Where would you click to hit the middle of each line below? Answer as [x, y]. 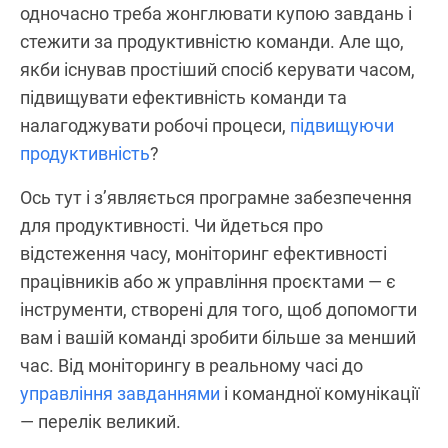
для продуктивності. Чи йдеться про [171, 225]
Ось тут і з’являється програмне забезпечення [216, 197]
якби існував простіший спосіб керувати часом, [217, 69]
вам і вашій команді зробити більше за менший [218, 337]
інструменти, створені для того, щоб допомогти [218, 309]
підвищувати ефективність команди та [183, 97]
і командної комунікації [319, 393]
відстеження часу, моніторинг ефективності [203, 253]
